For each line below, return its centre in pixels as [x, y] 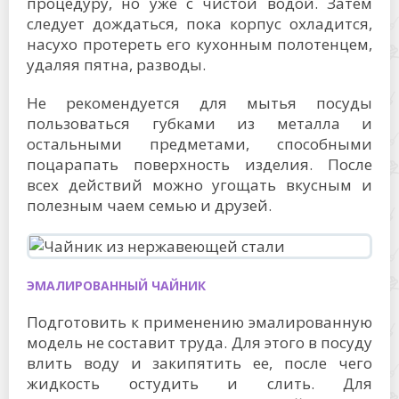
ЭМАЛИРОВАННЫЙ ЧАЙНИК [116, 285]
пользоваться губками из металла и [199, 123]
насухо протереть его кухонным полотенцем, [199, 44]
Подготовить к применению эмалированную [199, 322]
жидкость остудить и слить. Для [199, 383]
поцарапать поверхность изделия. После [199, 164]
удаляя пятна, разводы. [116, 64]
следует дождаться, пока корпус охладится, [199, 23]
